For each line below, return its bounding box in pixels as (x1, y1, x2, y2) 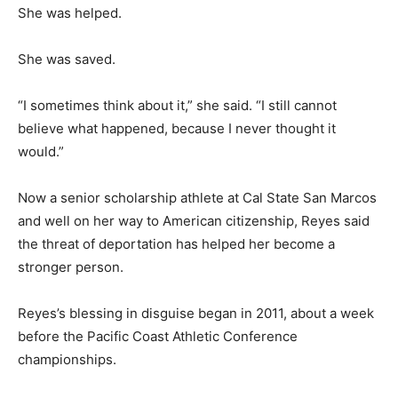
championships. (18, 351, 116, 369)
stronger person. (18, 259, 123, 276)
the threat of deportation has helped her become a (18, 235, 335, 253)
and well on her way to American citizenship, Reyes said (18, 212, 370, 230)
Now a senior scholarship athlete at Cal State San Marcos (18, 189, 377, 207)
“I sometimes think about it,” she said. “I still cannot (18, 97, 337, 115)
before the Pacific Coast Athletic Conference (18, 328, 298, 346)
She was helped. (18, 4, 122, 22)
